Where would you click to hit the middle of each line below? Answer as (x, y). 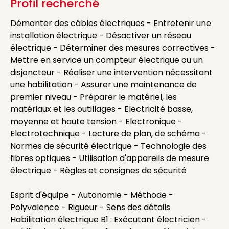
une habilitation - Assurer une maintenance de (104, 85)
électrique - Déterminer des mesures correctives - (113, 48)
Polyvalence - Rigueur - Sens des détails (90, 207)
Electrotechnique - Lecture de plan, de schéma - (108, 134)
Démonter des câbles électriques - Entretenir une (111, 23)
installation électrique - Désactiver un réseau (101, 36)
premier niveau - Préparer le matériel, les (94, 97)
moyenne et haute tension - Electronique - (96, 121)
